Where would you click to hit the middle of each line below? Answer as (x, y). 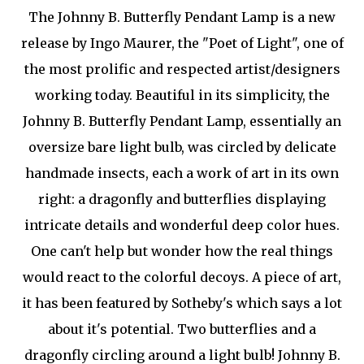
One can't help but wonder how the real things (182, 251)
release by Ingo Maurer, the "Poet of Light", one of (182, 43)
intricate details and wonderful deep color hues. (182, 225)
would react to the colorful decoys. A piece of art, (182, 277)
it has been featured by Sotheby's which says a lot (182, 303)
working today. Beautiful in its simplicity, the (182, 95)
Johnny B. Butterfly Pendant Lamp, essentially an (182, 121)
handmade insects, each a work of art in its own (182, 173)
